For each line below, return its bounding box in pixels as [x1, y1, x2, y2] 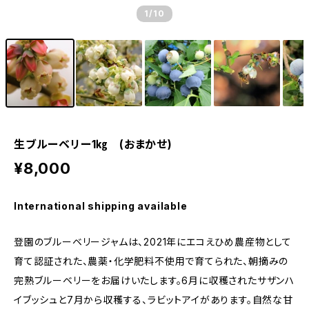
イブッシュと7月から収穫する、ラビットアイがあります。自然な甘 [14, 294, 293, 306]
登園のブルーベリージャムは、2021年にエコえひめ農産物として [14, 236, 292, 248]
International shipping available [14, 200, 188, 212]
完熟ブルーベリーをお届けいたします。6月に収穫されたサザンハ [14, 275, 295, 286]
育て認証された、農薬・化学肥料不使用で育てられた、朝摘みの [14, 255, 289, 267]
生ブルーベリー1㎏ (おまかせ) [14, 137, 172, 151]
